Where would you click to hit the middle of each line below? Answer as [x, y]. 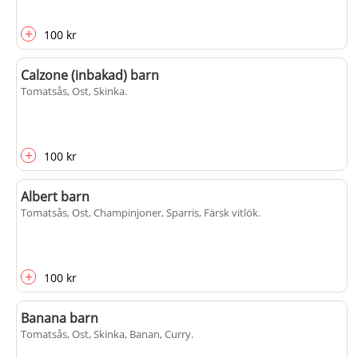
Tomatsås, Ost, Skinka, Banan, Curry [106, 334]
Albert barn [55, 197]
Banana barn [60, 318]
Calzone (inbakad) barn [90, 75]
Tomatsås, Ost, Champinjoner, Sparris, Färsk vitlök [139, 213]
